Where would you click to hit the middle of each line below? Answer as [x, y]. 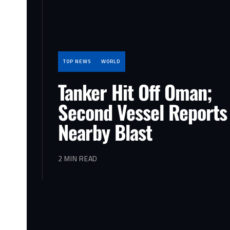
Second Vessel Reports [142, 112]
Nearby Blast [105, 132]
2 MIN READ [78, 159]
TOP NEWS [77, 62]
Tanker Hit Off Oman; [135, 92]
